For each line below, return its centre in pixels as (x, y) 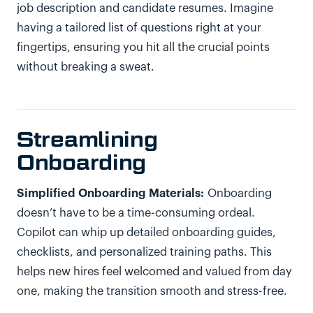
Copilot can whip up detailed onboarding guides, (146, 233)
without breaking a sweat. (87, 67)
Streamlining (87, 139)
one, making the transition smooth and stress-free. (154, 291)
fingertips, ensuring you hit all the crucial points (143, 48)
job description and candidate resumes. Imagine (145, 8)
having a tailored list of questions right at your (139, 28)
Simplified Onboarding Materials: (110, 193)
